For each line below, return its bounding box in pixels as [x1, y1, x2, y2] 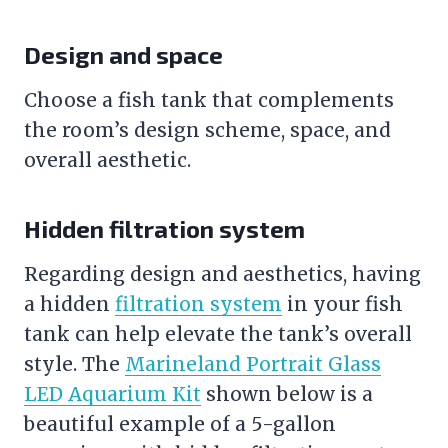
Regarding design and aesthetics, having [24, 261, 421, 286]
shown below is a [201, 381, 373, 406]
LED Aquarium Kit [24, 381, 201, 406]
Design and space [24, 39, 223, 69]
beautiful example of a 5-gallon [24, 411, 336, 436]
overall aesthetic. [24, 147, 191, 172]
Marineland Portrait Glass [125, 351, 381, 376]
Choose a [24, 87, 118, 112]
